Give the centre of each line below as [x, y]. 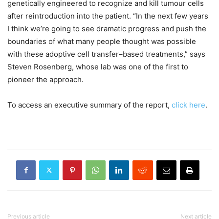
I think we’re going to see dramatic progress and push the [107, 28]
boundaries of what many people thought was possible [102, 41]
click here [188, 105]
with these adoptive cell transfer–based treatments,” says [106, 54]
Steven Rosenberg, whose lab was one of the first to [98, 66]
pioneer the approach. [45, 79]
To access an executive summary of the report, [89, 105]
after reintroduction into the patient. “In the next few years [108, 16]
